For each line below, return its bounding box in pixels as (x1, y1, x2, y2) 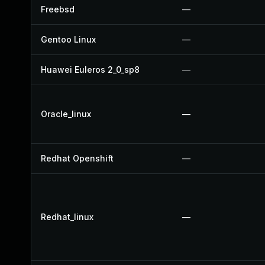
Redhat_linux (41, 212, 93, 222)
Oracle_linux (41, 109, 91, 119)
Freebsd (41, 4, 75, 14)
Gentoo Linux (41, 34, 96, 44)
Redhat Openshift (41, 153, 114, 163)
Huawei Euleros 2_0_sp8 (41, 64, 140, 75)
